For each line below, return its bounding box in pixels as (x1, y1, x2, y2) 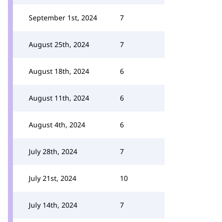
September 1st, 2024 (29, 13, 97, 22)
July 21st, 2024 (29, 173, 76, 183)
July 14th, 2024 (29, 200, 77, 210)
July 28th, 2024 (29, 147, 77, 156)
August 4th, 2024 (29, 120, 85, 129)
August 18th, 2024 (29, 66, 89, 76)
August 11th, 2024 (29, 93, 89, 103)
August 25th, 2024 (29, 40, 89, 49)
